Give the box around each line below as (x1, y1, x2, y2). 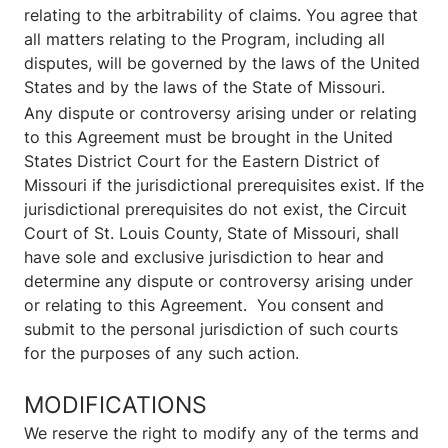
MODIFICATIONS (24, 390, 207, 420)
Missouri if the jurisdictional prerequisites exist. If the (24, 175, 424, 196)
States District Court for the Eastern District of (24, 151, 380, 172)
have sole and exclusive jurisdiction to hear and (24, 247, 384, 268)
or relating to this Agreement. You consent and (24, 295, 384, 316)
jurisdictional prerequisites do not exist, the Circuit (24, 199, 407, 220)
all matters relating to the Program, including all (24, 29, 385, 50)
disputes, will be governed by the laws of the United (24, 53, 420, 74)
